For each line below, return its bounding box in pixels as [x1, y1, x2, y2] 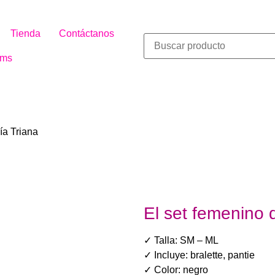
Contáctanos [59, 28, 114, 39]
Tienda [10, 28, 41, 39]
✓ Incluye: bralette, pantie [144, 250, 255, 260]
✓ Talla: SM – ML [144, 235, 219, 246]
